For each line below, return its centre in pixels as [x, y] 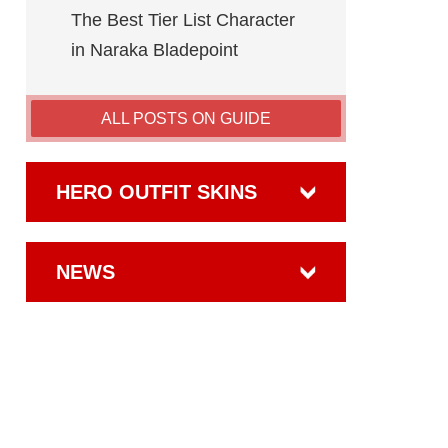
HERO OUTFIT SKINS [156, 192]
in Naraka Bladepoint [154, 50]
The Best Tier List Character [183, 20]
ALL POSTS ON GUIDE [186, 118]
